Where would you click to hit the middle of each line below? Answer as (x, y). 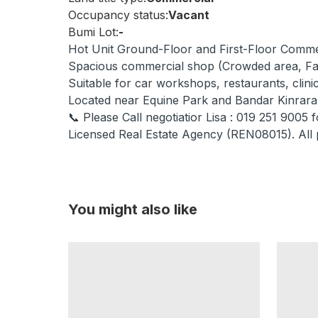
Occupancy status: (118, 15)
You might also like (133, 209)
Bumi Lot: (93, 32)
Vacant (189, 15)
